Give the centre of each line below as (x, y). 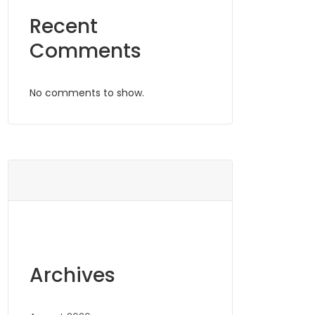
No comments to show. (87, 93)
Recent (64, 26)
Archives (72, 275)
